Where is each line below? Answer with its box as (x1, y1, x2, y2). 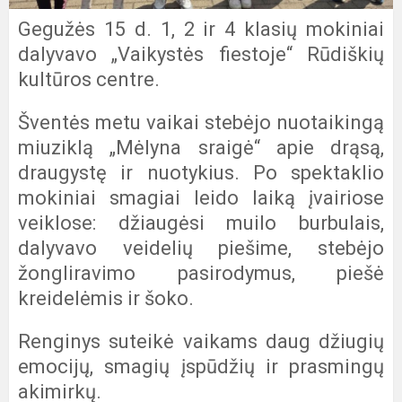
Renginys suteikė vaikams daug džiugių (18, 330, 384, 353)
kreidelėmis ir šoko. (18, 287, 194, 310)
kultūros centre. (18, 68, 160, 91)
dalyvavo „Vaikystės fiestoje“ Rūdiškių (18, 43, 384, 66)
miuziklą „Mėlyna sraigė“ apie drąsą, (18, 136, 384, 159)
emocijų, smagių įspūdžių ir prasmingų (18, 355, 384, 378)
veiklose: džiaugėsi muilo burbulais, (18, 212, 384, 234)
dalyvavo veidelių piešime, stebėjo (18, 237, 384, 259)
